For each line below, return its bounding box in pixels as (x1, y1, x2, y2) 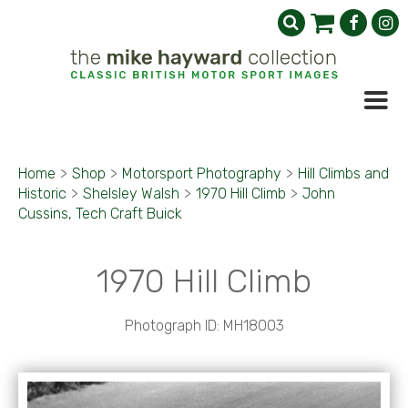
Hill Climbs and (298, 165, 389, 182)
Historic (18, 185, 66, 202)
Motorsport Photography (122, 165, 281, 182)
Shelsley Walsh (83, 185, 179, 202)
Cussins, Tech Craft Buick (18, 205, 182, 222)
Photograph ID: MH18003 (124, 317, 284, 334)
